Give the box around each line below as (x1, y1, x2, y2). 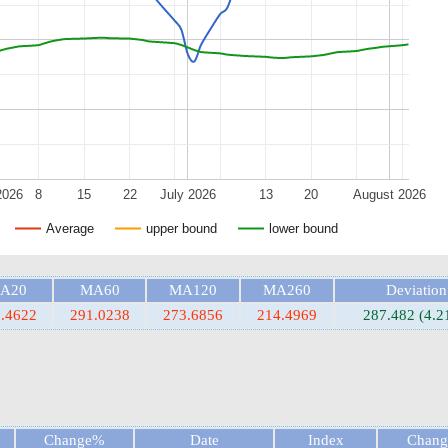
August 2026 (352, 186, 426, 202)
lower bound (269, 220, 338, 236)
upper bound (146, 220, 217, 236)
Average (46, 220, 94, 236)
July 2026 (159, 186, 216, 202)
